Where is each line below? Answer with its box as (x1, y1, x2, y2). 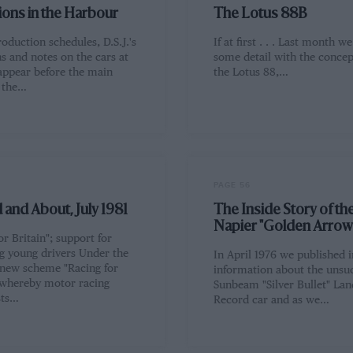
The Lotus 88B (213, 7, 307, 22)
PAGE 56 (213, 180, 251, 191)
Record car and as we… (213, 295, 329, 307)
